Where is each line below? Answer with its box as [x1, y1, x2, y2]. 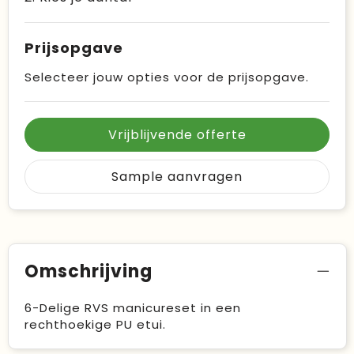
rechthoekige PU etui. [24, 315, 166, 333]
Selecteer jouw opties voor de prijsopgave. [24, 68, 309, 85]
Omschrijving [24, 258, 153, 284]
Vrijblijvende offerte [107, 125, 247, 144]
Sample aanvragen [111, 167, 243, 186]
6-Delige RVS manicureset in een [24, 299, 241, 316]
